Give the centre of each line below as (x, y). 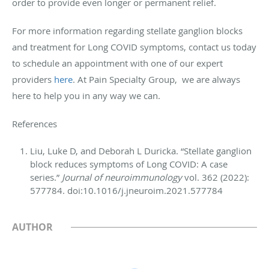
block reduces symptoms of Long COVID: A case (129, 164)
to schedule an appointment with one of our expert (117, 63)
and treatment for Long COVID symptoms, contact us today (134, 47)
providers (33, 80)
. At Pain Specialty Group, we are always (156, 80)
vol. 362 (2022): (216, 177)
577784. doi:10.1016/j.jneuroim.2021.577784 (126, 191)
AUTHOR (32, 227)
